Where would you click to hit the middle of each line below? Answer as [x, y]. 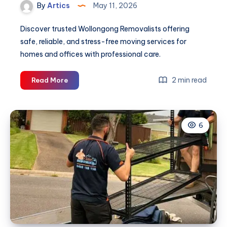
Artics [58, 6]
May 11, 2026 [115, 6]
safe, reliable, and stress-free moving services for [103, 41]
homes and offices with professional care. [90, 54]
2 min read [188, 80]
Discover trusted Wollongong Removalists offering [105, 29]
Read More [50, 80]
